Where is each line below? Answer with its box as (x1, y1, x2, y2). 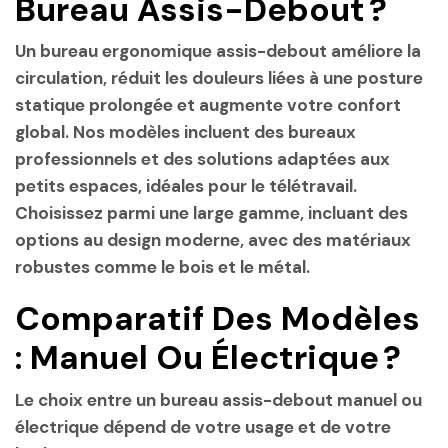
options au (15, 228, 107, 251)
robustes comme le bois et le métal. (15, 255, 310, 278)
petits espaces (15, 174, 138, 197)
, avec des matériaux (240, 228, 411, 251)
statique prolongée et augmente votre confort (15, 93, 401, 116)
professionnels (15, 147, 137, 170)
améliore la (327, 39, 421, 62)
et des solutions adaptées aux (137, 147, 390, 170)
